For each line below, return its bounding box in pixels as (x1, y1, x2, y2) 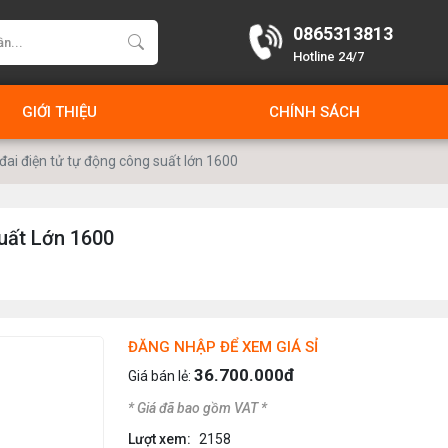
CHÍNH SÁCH (268, 103, 360, 121)
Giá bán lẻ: (128, 368, 194, 384)
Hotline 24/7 (292, 48, 364, 64)
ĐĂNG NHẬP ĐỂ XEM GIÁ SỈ (128, 338, 318, 356)
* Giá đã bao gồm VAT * (128, 400, 267, 416)
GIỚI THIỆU (22, 103, 98, 121)
